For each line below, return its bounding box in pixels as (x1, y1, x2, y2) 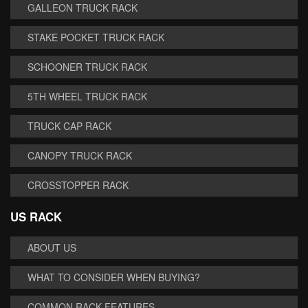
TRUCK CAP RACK (27, 119, 111, 133)
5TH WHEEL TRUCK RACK (27, 89, 147, 103)
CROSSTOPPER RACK (27, 178, 129, 192)
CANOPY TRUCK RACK (27, 148, 132, 162)
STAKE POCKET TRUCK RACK (27, 30, 164, 44)
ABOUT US (27, 241, 76, 254)
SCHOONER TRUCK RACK (27, 60, 147, 74)
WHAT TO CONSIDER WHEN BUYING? (27, 270, 200, 284)
